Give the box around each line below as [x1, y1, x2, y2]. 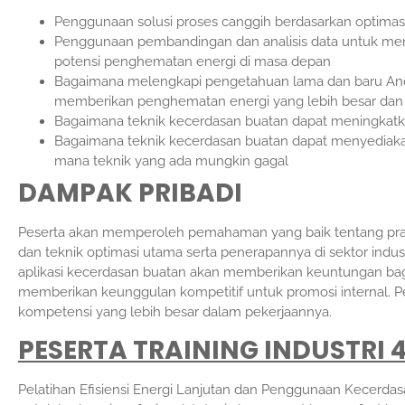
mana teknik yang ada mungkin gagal [54, 153, 288, 170]
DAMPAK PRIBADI [18, 175, 242, 212]
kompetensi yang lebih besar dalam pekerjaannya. [18, 304, 332, 321]
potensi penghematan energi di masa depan [54, 53, 331, 71]
